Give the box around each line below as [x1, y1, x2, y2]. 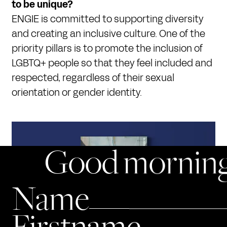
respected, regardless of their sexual [12, 71, 175, 85]
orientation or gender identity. [12, 86, 142, 99]
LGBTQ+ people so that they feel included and [12, 56, 213, 70]
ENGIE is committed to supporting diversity [12, 12, 204, 26]
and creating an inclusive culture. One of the [12, 27, 206, 41]
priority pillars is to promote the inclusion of [12, 42, 203, 55]
